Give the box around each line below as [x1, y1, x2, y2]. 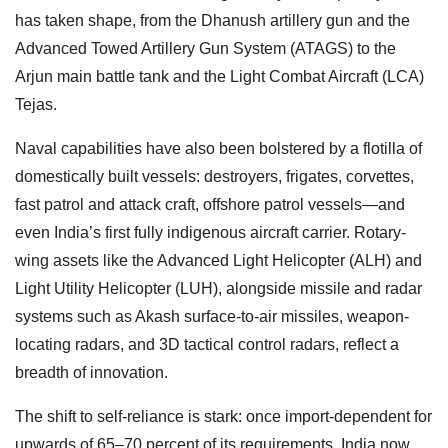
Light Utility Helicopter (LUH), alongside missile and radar [15, 279, 422, 297]
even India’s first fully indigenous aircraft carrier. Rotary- [15, 223, 406, 241]
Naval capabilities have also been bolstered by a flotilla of [15, 139, 422, 157]
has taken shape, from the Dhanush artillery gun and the [15, 11, 410, 29]
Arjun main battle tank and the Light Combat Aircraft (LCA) [15, 67, 424, 85]
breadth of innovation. [15, 363, 168, 381]
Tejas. [15, 95, 57, 113]
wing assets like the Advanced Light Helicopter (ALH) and [15, 251, 422, 269]
